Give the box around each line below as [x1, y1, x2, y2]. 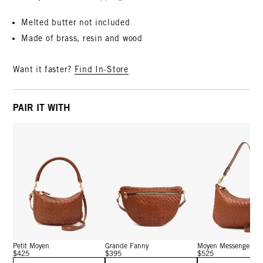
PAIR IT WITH [13, 102, 71, 114]
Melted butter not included [21, 18, 130, 28]
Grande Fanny [105, 241, 149, 251]
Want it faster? [13, 65, 75, 75]
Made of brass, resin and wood [21, 33, 143, 43]
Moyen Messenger [197, 241, 252, 251]
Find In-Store [74, 65, 129, 75]
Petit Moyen [13, 241, 50, 251]
